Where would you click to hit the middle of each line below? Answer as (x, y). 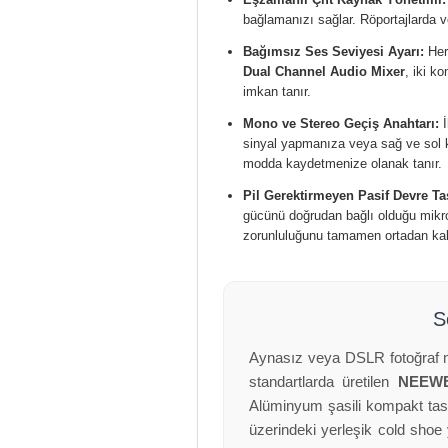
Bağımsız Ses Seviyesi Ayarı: (333, 51)
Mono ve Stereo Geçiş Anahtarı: (341, 123)
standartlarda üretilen (323, 381)
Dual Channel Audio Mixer (324, 71)
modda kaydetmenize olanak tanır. (342, 163)
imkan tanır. (277, 91)
